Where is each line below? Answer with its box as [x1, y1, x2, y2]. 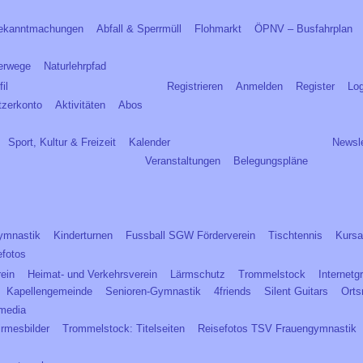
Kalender [129, 136, 170, 148]
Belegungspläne [233, 155, 308, 167]
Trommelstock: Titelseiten [62, 322, 185, 335]
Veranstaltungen [145, 155, 220, 167]
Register [296, 80, 335, 92]
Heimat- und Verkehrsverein [28, 268, 157, 280]
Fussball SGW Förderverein [126, 229, 255, 241]
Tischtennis [268, 229, 322, 241]
